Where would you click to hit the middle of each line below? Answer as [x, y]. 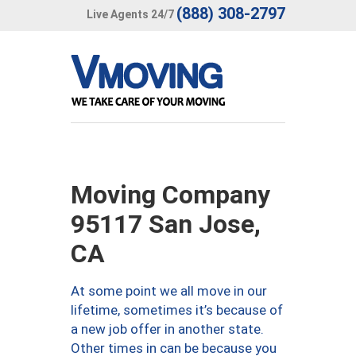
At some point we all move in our [169, 291]
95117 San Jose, [166, 224]
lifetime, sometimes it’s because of [177, 310]
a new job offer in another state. [167, 329]
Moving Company [170, 195]
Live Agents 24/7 [130, 14]
